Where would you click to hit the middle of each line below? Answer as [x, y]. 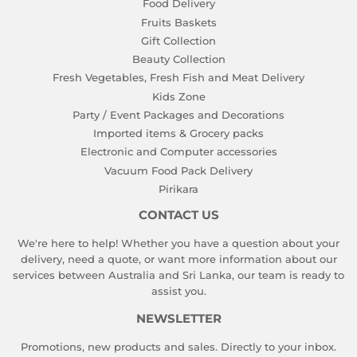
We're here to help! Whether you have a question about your [178, 243]
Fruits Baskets [178, 22]
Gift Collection [178, 40]
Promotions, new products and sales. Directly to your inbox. [178, 346]
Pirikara [178, 188]
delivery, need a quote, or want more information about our [178, 259]
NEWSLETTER [178, 318]
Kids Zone [178, 96]
